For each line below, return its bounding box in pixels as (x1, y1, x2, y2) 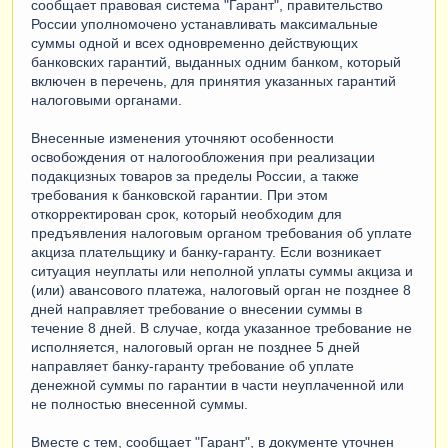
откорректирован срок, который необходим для (31, 206, 342, 223)
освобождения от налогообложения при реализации (31, 149, 375, 166)
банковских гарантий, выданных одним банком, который (31, 54, 401, 71)
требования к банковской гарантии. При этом (31, 187, 328, 204)
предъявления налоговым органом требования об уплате (31, 225, 412, 242)
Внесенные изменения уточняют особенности (31, 130, 334, 147)
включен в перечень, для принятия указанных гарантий (31, 73, 396, 90)
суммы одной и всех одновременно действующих (31, 35, 358, 52)
